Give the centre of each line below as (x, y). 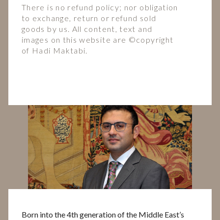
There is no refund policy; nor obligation (100, 7)
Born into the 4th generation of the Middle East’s (103, 214)
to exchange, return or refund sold (89, 18)
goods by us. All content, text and (87, 29)
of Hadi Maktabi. (55, 51)
